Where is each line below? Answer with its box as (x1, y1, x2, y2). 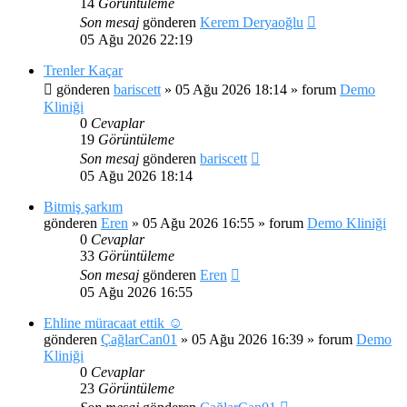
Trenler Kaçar (44, 62, 123, 78)
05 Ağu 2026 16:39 (192, 331, 303, 347)
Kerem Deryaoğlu (200, 14, 303, 30)
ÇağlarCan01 (101, 331, 177, 347)
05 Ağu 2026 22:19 (80, 31, 193, 47)
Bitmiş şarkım (44, 198, 123, 214)
